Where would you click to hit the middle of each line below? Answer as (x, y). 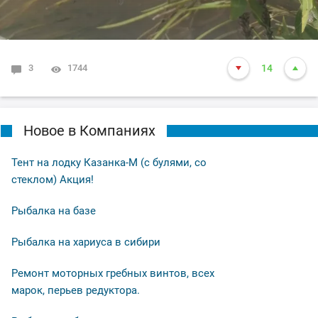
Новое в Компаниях (89, 130)
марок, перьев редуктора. (76, 290)
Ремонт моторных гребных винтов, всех (113, 273)
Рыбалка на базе (54, 210)
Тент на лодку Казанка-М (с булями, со (109, 162)
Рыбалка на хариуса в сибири (86, 242)
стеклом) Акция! (53, 179)
